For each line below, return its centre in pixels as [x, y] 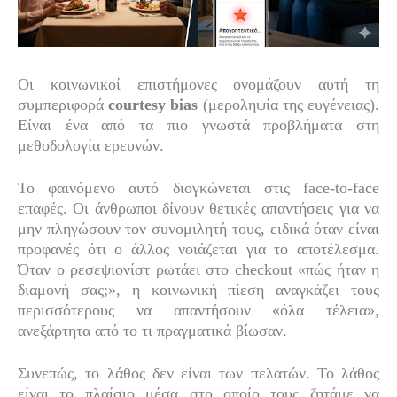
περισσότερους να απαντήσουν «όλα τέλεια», [198, 311]
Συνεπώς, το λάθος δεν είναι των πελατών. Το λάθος [198, 374]
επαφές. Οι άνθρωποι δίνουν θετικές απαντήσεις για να [198, 209]
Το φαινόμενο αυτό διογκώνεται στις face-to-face [198, 188]
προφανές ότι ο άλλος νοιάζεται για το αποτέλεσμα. [198, 249]
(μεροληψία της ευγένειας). [289, 105]
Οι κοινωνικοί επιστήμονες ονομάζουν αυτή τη [198, 85]
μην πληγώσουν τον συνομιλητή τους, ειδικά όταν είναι [198, 229]
